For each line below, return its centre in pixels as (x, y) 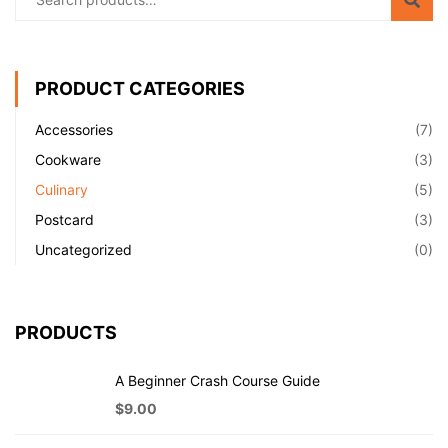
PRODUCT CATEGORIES (140, 88)
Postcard (64, 219)
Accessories (74, 129)
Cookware (68, 159)
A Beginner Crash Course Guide (217, 380)
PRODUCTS (66, 332)
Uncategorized (83, 249)
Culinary (61, 189)
